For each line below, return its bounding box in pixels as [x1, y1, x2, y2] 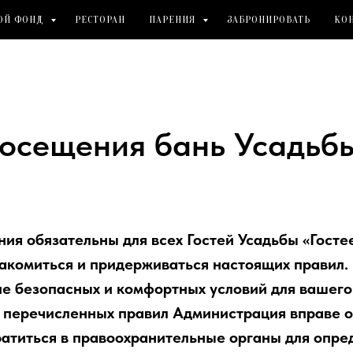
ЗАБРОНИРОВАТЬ [226, 13, 310, 25]
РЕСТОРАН [74, 13, 125, 25]
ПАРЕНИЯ [148, 13, 199, 25]
